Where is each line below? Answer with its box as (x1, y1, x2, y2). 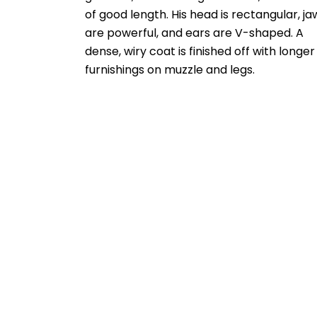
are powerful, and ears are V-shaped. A (85, 25, 304, 42)
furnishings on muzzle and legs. (85, 62, 255, 79)
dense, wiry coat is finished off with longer (85, 43, 316, 60)
